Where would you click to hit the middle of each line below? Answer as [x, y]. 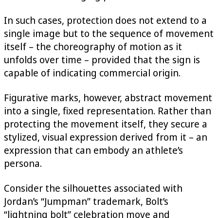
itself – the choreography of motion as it [93, 46]
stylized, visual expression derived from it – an [106, 137]
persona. [23, 163]
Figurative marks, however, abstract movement [108, 97]
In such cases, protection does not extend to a [105, 20]
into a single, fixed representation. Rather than [108, 110]
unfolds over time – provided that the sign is [102, 59]
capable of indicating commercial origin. [92, 73]
